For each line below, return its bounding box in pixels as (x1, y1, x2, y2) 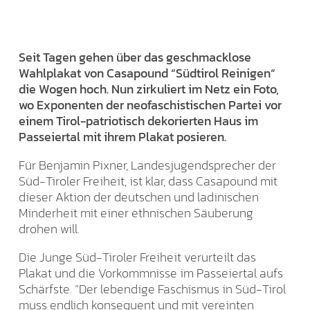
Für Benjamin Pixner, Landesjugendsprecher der (19, 155, 276, 174)
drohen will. (19, 219, 80, 238)
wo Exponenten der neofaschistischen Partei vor (19, 95, 282, 114)
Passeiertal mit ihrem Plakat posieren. (19, 127, 226, 146)
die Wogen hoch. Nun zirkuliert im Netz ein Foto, (19, 79, 279, 98)
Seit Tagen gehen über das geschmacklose (19, 47, 251, 66)
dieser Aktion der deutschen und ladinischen (19, 187, 259, 206)
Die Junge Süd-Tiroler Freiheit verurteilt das (19, 247, 256, 266)
